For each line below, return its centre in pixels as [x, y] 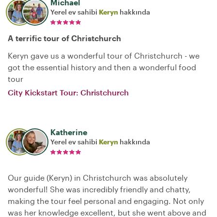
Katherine [69, 132]
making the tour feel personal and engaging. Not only [106, 201]
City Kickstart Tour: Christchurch [68, 92]
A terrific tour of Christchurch [64, 38]
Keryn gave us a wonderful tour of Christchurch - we [104, 55]
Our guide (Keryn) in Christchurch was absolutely [98, 178]
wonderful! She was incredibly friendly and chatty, [99, 189]
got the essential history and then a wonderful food [102, 67]
